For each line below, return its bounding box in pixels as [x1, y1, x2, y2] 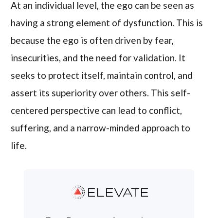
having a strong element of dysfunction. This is [11, 17, 203, 29]
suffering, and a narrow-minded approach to [11, 122, 191, 134]
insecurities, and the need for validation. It [11, 52, 186, 64]
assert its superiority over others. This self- [11, 87, 191, 99]
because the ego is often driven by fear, [11, 35, 174, 46]
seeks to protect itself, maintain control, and [11, 70, 193, 81]
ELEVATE [87, 187, 149, 200]
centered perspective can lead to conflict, [11, 105, 182, 116]
